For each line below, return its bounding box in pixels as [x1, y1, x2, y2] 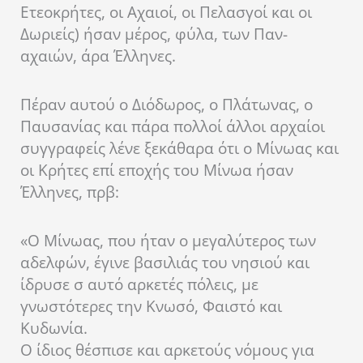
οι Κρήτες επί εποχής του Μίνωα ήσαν [20, 159, 293, 181]
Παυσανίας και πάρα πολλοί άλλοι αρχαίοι [20, 115, 325, 137]
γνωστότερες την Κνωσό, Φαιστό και [20, 296, 282, 318]
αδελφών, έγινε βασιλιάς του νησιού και [20, 252, 310, 274]
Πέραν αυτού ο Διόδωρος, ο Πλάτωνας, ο [20, 93, 313, 115]
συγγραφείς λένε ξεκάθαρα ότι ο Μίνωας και [20, 137, 339, 159]
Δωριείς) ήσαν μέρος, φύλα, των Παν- [20, 23, 288, 45]
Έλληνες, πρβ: [20, 181, 119, 203]
